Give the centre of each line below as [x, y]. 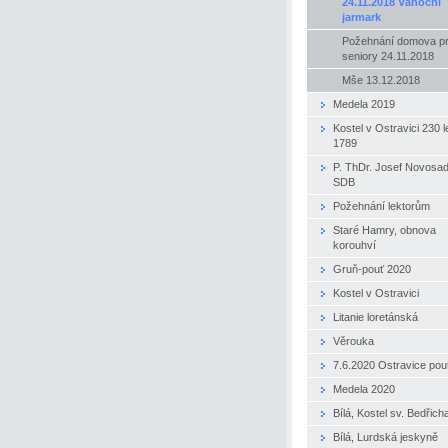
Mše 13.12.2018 [381, 79]
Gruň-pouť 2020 [372, 268]
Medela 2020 [364, 388]
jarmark [361, 16]
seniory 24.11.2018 [388, 55]
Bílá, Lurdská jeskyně [385, 436]
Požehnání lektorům [381, 205]
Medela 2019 [364, 103]
